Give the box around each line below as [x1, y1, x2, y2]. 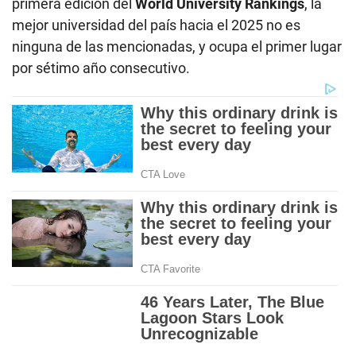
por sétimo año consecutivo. [12, 60, 190, 77]
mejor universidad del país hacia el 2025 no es [12, 17, 300, 34]
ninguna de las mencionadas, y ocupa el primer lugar [12, 38, 342, 56]
